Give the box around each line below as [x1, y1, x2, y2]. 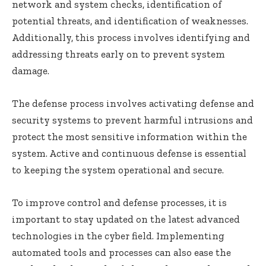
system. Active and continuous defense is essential [12, 147, 246, 160]
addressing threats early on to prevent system [12, 48, 225, 61]
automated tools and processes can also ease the [12, 246, 231, 259]
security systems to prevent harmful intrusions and [12, 114, 253, 126]
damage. [12, 65, 49, 77]
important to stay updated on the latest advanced [12, 213, 240, 226]
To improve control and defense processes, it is [12, 197, 227, 209]
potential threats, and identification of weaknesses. [12, 15, 248, 27]
